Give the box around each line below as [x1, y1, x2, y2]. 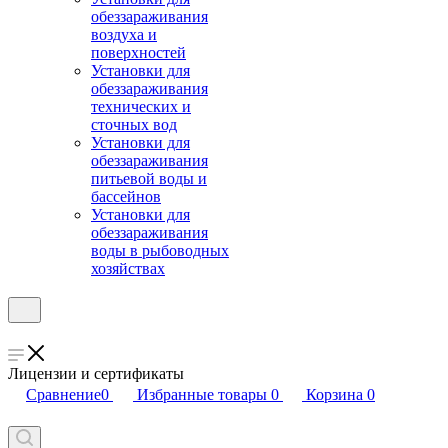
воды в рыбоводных [91, 242, 229, 259]
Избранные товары [137, 386, 267, 403]
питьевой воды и [91, 170, 207, 187]
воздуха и [91, 26, 157, 43]
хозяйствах [91, 260, 165, 277]
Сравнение [26, 386, 101, 403]
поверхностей [91, 44, 186, 61]
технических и [91, 98, 191, 115]
